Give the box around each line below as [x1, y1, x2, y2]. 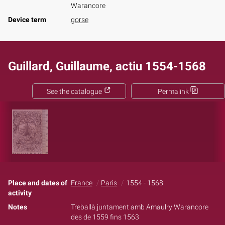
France [70, 178, 92, 187]
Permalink [158, 87, 189, 96]
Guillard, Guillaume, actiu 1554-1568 [8, 59, 206, 73]
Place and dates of [8, 178, 67, 187]
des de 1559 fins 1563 [70, 212, 139, 221]
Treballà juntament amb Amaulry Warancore [70, 202, 208, 211]
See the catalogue [47, 87, 104, 96]
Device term [8, 15, 46, 24]
